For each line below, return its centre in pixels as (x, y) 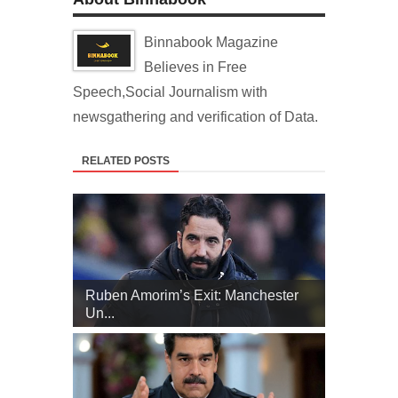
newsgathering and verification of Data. (195, 117)
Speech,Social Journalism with (170, 92)
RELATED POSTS (126, 161)
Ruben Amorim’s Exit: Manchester (192, 295)
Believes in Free (195, 67)
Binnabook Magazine (211, 42)
